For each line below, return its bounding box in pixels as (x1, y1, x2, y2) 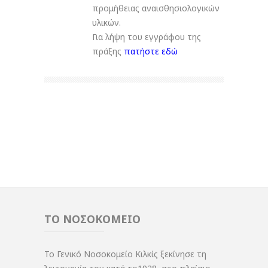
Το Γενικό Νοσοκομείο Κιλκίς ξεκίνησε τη (44, 248, 206, 260)
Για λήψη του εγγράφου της (92, 31, 201, 43)
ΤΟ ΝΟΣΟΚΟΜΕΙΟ (44, 212, 141, 227)
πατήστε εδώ (124, 45, 178, 57)
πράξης (92, 45, 124, 57)
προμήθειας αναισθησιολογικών (92, 2, 220, 14)
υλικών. (92, 17, 121, 29)
